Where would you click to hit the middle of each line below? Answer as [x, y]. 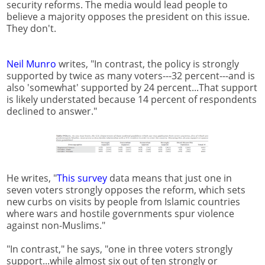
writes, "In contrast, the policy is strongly [148, 64]
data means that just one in [169, 178]
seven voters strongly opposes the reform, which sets [126, 190]
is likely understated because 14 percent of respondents [132, 100]
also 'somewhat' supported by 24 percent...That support [132, 88]
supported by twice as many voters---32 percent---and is [131, 76]
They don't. [31, 29]
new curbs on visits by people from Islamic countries [123, 202]
